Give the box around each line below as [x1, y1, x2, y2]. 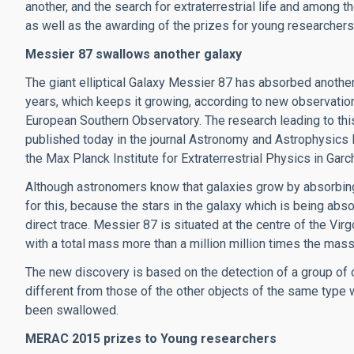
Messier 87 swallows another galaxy [25, 47, 242, 62]
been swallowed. [25, 303, 119, 318]
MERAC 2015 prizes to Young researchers [25, 331, 277, 346]
